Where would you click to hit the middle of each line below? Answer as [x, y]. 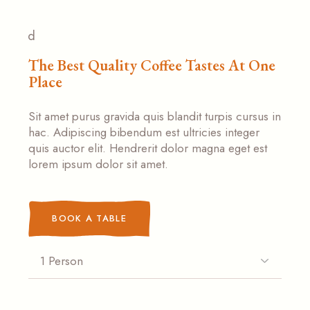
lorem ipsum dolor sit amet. [99, 164]
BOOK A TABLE [89, 218]
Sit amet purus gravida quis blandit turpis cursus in [155, 116]
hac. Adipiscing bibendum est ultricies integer [144, 132]
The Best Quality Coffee [106, 65]
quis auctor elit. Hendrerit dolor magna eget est [148, 148]
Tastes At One [229, 65]
